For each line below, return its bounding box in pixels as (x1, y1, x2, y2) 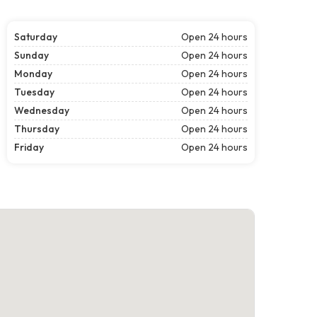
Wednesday (14, 103, 69, 117)
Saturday (14, 30, 57, 43)
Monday (14, 67, 52, 80)
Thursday (14, 122, 59, 135)
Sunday (14, 48, 49, 62)
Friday (14, 140, 44, 154)
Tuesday (14, 85, 54, 98)
